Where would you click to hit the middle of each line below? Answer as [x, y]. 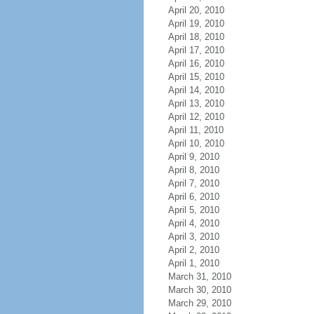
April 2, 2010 [193, 250]
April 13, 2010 [196, 103]
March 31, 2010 [199, 277]
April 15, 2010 [196, 77]
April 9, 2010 [193, 157]
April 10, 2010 [196, 143]
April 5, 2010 [193, 210]
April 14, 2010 [196, 90]
